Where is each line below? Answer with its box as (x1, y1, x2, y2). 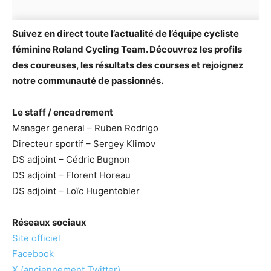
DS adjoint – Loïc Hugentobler (12, 185, 140, 197)
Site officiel (12, 232, 60, 244)
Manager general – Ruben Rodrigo (12, 122, 158, 134)
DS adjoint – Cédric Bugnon (12, 154, 130, 166)
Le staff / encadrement (12, 106, 113, 119)
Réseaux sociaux (12, 217, 87, 229)
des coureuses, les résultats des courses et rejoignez (12, 59, 244, 71)
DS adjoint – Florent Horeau (12, 169, 131, 181)
